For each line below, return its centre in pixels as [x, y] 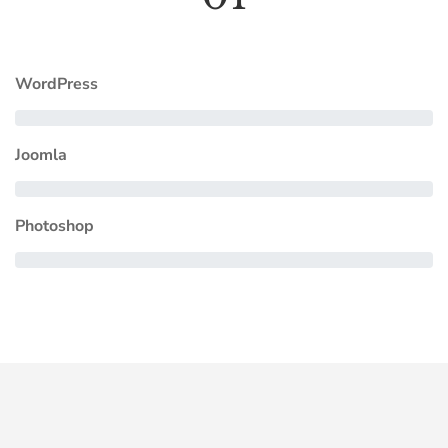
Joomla [41, 155]
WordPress [56, 84]
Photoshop [54, 226]
